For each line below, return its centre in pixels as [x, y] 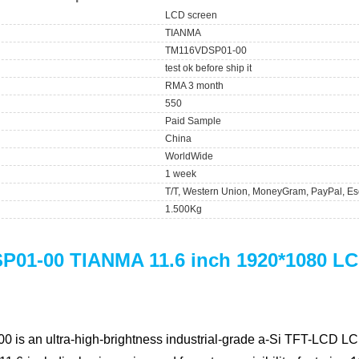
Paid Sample [194, 121]
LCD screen [192, 16]
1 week [181, 174]
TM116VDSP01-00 [206, 51]
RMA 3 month [195, 86]
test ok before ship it [209, 69]
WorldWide [190, 157]
